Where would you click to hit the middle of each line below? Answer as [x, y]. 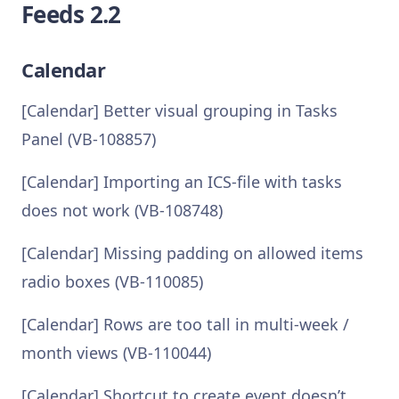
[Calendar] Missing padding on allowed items [192, 253]
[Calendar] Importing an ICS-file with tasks [182, 182]
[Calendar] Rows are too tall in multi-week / [185, 324]
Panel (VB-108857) [89, 139]
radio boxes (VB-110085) [112, 281]
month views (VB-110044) [116, 353]
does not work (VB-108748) [122, 210]
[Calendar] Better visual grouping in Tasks [179, 110]
